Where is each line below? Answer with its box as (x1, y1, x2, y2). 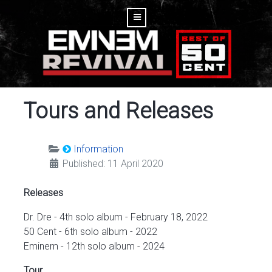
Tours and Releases (24, 98, 213, 124)
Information (73, 143, 123, 155)
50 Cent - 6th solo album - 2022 (24, 226, 157, 237)
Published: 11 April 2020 (63, 158, 163, 169)
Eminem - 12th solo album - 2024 (24, 240, 165, 252)
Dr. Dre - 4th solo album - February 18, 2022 (24, 211, 208, 223)
